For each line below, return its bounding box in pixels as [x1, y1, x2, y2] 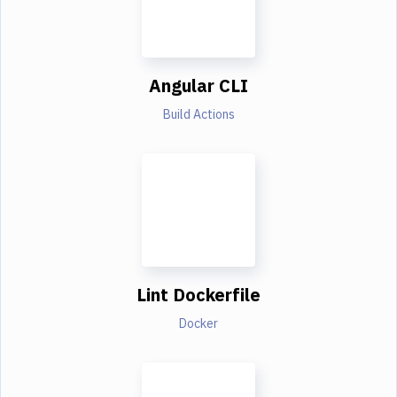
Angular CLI [149, 74, 248, 98]
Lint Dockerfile [136, 283, 261, 307]
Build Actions [162, 106, 235, 123]
